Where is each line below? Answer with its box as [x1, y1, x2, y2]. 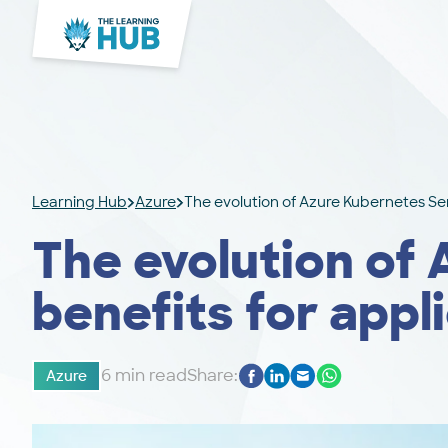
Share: [187, 365, 238, 386]
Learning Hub [32, 193, 127, 211]
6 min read [101, 365, 187, 386]
